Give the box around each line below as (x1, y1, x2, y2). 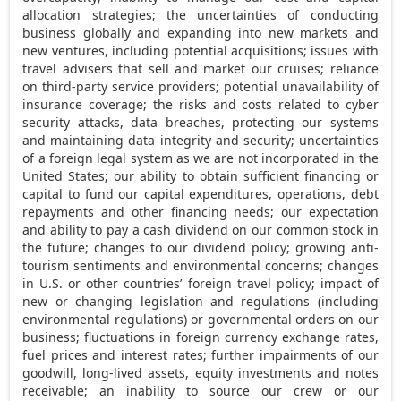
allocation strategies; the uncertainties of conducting (22, 5, 379, 23)
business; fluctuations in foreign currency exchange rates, (22, 328, 379, 346)
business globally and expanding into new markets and (22, 23, 379, 41)
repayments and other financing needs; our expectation (22, 202, 379, 220)
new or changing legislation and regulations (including (22, 292, 379, 310)
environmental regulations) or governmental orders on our (22, 310, 379, 328)
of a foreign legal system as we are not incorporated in (22, 149, 359, 166)
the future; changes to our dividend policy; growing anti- (22, 238, 379, 256)
